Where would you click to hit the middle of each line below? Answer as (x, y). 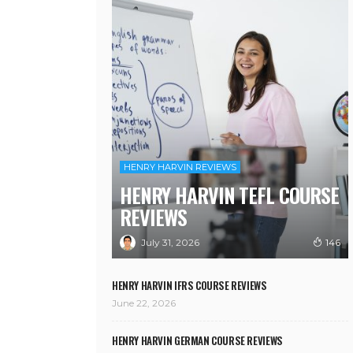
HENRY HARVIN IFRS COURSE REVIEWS (190, 286)
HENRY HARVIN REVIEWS (180, 167)
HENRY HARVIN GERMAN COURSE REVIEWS (197, 341)
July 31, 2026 (170, 242)
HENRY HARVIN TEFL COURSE (230, 195)
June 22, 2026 (144, 303)
